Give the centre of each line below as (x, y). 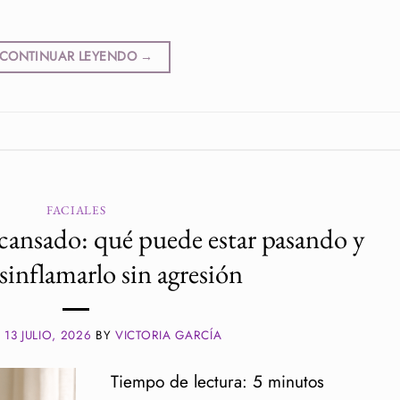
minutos (296, 382)
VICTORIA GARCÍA (169, 335)
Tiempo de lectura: (179, 382)
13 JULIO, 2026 (48, 335)
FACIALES (76, 209)
